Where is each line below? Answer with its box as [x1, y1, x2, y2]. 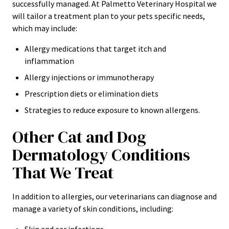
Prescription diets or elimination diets [25, 88, 158, 99]
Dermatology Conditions [12, 144, 190, 166]
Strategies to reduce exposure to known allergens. [25, 105, 200, 115]
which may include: [12, 23, 77, 33]
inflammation [25, 56, 74, 66]
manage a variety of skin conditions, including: [12, 203, 173, 214]
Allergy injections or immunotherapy [25, 72, 154, 82]
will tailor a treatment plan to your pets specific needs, [12, 11, 205, 21]
